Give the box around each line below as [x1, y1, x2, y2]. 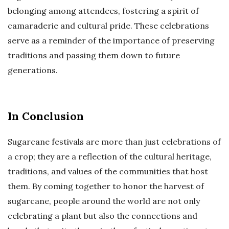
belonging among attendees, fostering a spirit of [8, 6, 199, 16]
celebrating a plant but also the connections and [8, 211, 197, 221]
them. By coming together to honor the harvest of [8, 181, 204, 192]
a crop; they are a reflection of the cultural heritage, [8, 151, 212, 162]
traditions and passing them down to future [8, 50, 180, 61]
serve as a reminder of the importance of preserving [8, 35, 215, 46]
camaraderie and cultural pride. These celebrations [8, 20, 209, 31]
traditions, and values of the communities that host [8, 166, 208, 177]
